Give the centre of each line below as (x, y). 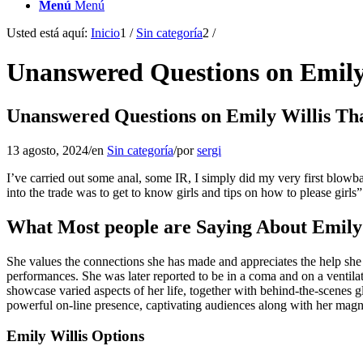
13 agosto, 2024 (47, 150)
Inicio (105, 33)
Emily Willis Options (75, 336)
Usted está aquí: (47, 33)
